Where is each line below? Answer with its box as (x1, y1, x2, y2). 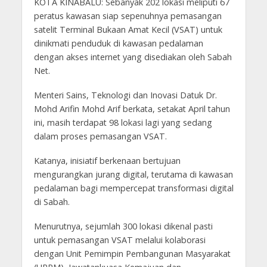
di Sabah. (33, 195, 72, 207)
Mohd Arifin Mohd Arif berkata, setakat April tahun (33, 103, 230, 114)
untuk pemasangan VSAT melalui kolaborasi (33, 234, 206, 246)
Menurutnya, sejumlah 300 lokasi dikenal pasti (33, 220, 213, 232)
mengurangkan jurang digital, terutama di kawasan (33, 168, 233, 180)
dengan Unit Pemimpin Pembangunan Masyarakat (33, 247, 231, 259)
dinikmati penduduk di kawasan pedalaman (33, 38, 203, 49)
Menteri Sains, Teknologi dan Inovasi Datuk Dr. (33, 89, 217, 101)
